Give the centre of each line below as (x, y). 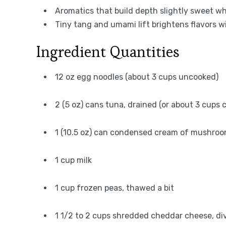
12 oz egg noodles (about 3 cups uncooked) (137, 77)
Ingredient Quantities (108, 52)
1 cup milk (73, 160)
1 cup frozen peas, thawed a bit (115, 188)
